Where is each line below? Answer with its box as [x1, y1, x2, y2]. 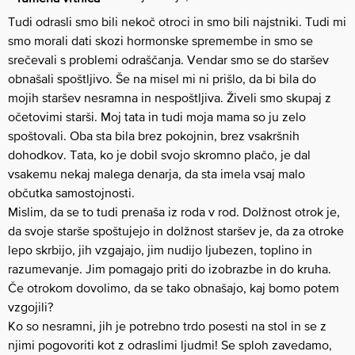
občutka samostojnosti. [8, 185, 135, 200]
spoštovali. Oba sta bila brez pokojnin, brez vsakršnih [8, 128, 300, 143]
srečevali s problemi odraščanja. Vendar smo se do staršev [8, 52, 329, 67]
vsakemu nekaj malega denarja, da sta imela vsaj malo [8, 166, 305, 181]
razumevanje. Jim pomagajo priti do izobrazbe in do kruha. [8, 261, 331, 277]
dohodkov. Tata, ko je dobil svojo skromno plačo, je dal [8, 147, 311, 162]
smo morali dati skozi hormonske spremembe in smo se [8, 33, 313, 48]
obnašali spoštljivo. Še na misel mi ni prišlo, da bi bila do [8, 71, 316, 86]
